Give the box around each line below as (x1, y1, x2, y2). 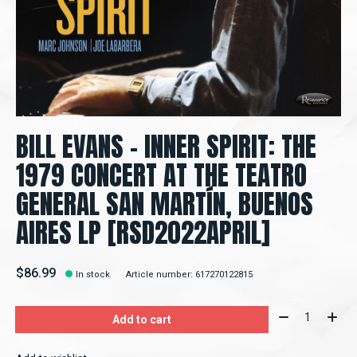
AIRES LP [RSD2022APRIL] (16, 213, 270, 253)
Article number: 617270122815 (126, 269, 253, 280)
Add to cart (112, 313, 171, 327)
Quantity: (273, 305, 322, 321)
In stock (76, 269, 111, 280)
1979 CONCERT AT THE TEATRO (16, 155, 307, 196)
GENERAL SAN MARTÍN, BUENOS (16, 184, 313, 225)
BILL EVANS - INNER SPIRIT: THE (16, 127, 316, 167)
